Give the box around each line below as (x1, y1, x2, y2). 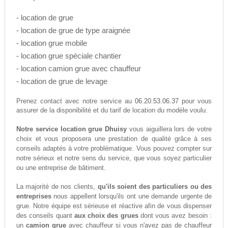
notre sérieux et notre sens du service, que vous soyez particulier (16, 154, 212, 162)
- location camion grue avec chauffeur (16, 64, 141, 73)
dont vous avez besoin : (138, 212, 212, 220)
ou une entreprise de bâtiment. (16, 164, 106, 172)
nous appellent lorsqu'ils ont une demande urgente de (51, 192, 212, 201)
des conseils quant (16, 212, 74, 220)
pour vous (179, 98, 212, 105)
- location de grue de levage (16, 77, 107, 86)
